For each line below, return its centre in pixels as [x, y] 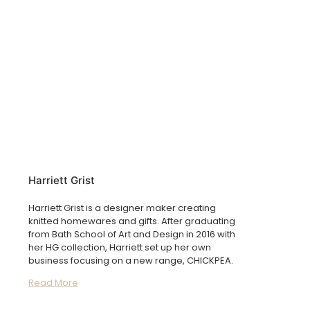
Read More [53, 283]
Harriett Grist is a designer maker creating [122, 208]
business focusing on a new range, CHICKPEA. [131, 261]
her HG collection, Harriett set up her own [120, 247]
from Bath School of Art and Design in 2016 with [132, 234]
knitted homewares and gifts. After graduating [132, 221]
